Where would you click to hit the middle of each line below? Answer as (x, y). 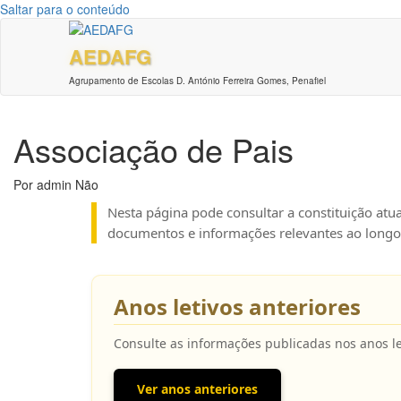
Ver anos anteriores (197, 389)
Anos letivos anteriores (237, 307)
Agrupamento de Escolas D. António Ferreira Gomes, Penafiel (198, 81)
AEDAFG (111, 57)
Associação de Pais (154, 149)
